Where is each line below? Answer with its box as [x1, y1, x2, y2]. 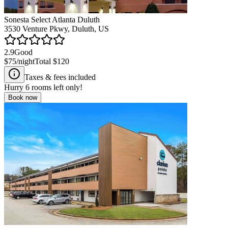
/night [16, 56, 35, 66]
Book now [8, 93, 37, 101]
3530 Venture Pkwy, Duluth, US [4, 24, 109, 33]
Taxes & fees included [24, 72, 96, 81]
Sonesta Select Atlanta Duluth [4, 15, 100, 24]
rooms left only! [30, 82, 82, 92]
